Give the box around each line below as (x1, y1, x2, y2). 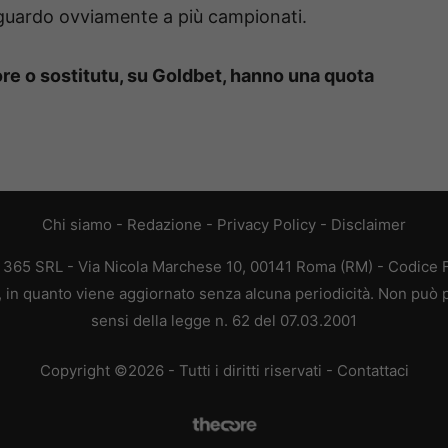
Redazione (127, 215, 202, 235)
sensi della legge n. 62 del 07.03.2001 (91, 311, 357, 331)
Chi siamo (42, 215, 112, 235)
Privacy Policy (217, 215, 316, 235)
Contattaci (336, 360, 409, 380)
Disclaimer (331, 215, 406, 235)
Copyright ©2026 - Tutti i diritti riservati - (39, 360, 337, 380)
